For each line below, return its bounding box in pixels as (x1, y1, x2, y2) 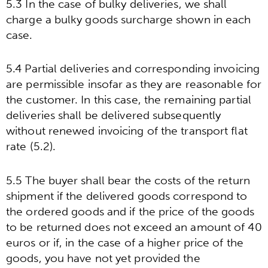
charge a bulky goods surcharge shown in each (6, 12, 251, 26)
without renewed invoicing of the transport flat (6, 124, 248, 138)
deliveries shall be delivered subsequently (6, 108, 221, 123)
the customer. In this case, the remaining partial (6, 93, 251, 107)
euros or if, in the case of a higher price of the (6, 235, 243, 249)
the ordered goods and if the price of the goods (6, 204, 254, 218)
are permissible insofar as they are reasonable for (6, 77, 262, 92)
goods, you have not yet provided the (6, 251, 200, 265)
